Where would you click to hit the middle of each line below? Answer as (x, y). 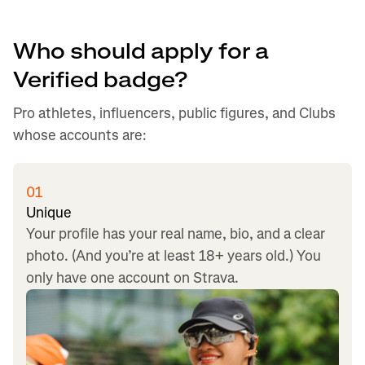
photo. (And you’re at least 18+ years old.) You (174, 256)
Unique (49, 213)
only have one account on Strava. (132, 278)
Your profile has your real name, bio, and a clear (176, 234)
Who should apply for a (141, 52)
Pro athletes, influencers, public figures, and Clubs (174, 113)
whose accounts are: (80, 135)
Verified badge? (107, 80)
